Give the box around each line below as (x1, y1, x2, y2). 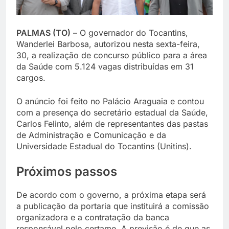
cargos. (16, 73, 45, 83)
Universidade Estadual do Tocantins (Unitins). (16, 141, 192, 152)
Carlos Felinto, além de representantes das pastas (16, 119, 208, 129)
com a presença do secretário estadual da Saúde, (16, 107, 208, 118)
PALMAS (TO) (16, 28, 71, 38)
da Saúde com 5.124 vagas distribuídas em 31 (16, 61, 194, 72)
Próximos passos (16, 164, 117, 179)
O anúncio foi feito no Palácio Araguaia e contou (16, 96, 204, 107)
